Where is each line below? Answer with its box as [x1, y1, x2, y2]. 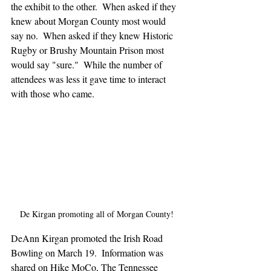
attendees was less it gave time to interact [11, 73, 168, 86]
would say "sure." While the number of [11, 58, 165, 71]
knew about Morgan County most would [11, 15, 168, 28]
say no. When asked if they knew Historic [11, 29, 175, 42]
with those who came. [11, 87, 94, 100]
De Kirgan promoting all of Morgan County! [20, 207, 174, 220]
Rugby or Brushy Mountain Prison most [11, 44, 166, 57]
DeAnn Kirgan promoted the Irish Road [11, 231, 165, 244]
